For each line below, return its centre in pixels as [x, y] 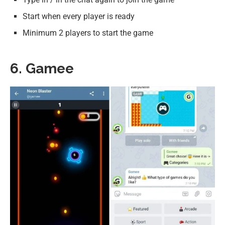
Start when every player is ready [79, 16]
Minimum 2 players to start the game [88, 33]
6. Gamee [42, 68]
